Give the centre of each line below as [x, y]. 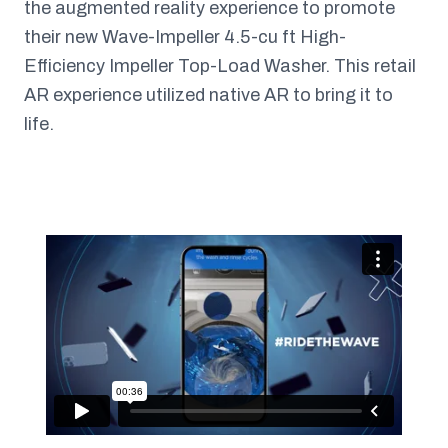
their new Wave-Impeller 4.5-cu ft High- [185, 37]
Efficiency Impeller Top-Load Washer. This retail [220, 66]
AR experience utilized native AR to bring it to [208, 95]
